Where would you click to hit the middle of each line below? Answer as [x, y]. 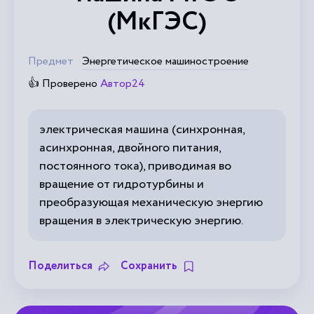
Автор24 [123, 84]
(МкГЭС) [157, 22]
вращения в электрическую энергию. [141, 221]
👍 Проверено [64, 84]
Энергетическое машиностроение [165, 61]
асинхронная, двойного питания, [130, 148]
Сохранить [149, 266]
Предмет [51, 61]
